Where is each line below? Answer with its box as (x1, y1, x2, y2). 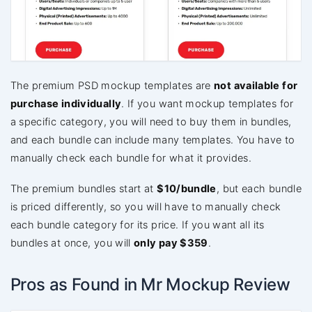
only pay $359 (134, 236, 208, 249)
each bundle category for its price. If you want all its (10, 218, 265, 231)
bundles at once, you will (10, 236, 134, 249)
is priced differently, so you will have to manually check (10, 200, 281, 213)
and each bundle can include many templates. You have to (10, 133, 295, 146)
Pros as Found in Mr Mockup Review (10, 274, 290, 295)
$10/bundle (157, 182, 217, 195)
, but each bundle (216, 182, 302, 195)
